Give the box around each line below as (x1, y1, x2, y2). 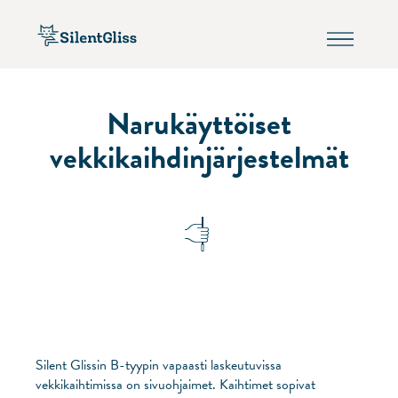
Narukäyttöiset (107, 100, 291, 147)
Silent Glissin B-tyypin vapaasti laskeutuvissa (36, 354, 282, 376)
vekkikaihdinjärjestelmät (49, 134, 349, 180)
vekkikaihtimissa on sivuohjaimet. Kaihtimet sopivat (36, 373, 315, 395)
